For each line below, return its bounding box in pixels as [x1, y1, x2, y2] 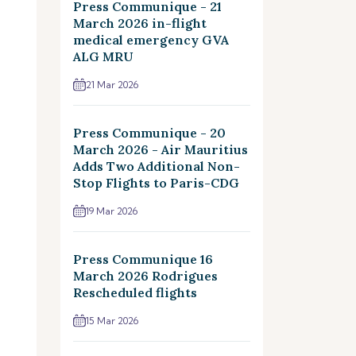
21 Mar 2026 [86, 79, 138, 91]
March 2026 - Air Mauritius [73, 141, 248, 157]
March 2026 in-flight [73, 15, 207, 31]
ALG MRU [73, 48, 133, 64]
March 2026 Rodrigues [73, 268, 218, 284]
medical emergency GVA [73, 32, 229, 48]
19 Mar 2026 [86, 205, 137, 217]
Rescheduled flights [73, 284, 197, 300]
